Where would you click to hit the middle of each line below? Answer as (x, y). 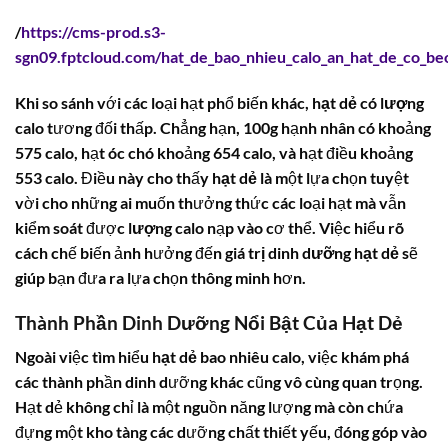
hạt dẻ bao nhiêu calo (226, 357)
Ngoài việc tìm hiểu (83, 357)
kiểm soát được (71, 227)
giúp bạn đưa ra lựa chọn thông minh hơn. (160, 277)
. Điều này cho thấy (143, 177)
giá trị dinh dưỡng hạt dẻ (312, 252)
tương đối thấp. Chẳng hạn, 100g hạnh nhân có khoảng (237, 127)
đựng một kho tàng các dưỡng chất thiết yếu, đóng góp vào (221, 432)
